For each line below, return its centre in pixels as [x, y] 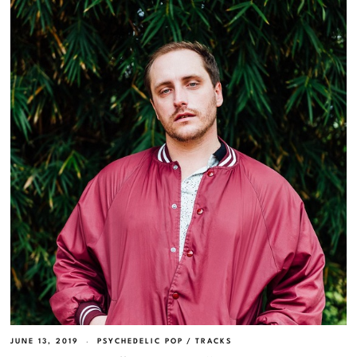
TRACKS [214, 341]
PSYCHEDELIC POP [141, 341]
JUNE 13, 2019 [45, 341]
